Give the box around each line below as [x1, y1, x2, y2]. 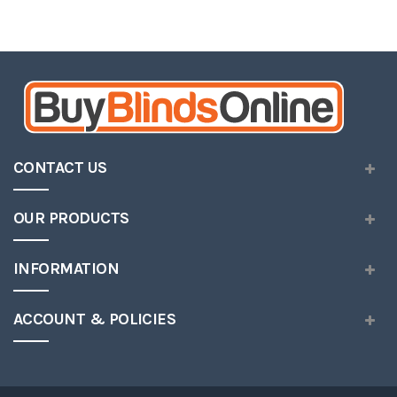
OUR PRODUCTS [13, 207, 129, 228]
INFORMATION [13, 258, 120, 278]
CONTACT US [13, 157, 107, 177]
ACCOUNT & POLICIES [13, 308, 176, 329]
